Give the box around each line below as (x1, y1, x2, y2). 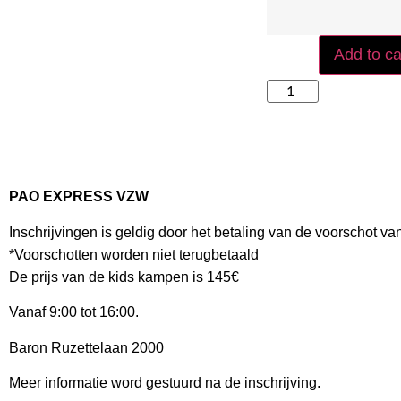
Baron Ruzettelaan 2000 (9, 339, 164, 355)
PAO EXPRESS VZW (9, 189, 149, 205)
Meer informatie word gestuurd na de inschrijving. (9, 374, 320, 390)
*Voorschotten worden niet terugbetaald (9, 246, 259, 262)
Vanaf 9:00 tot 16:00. (9, 304, 139, 320)
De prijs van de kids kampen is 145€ (9, 269, 239, 285)
